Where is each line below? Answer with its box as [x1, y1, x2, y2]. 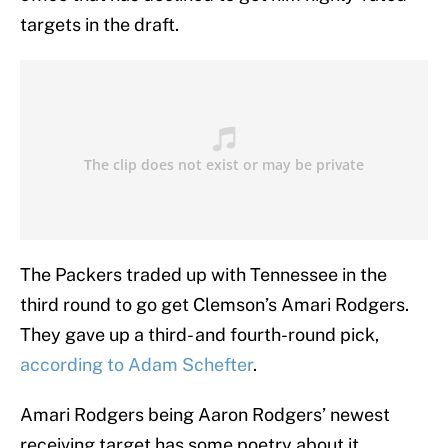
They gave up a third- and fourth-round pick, [20, 324, 379, 346]
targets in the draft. [20, 14, 179, 36]
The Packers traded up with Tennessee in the [20, 264, 387, 286]
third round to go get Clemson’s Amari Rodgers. [20, 294, 409, 316]
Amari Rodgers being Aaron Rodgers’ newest [20, 404, 390, 426]
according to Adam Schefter [20, 354, 253, 376]
